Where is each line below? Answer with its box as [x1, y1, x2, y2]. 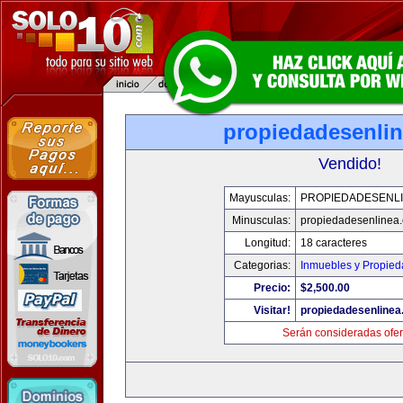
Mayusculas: [228, 192, 291, 204]
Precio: [253, 282, 291, 294]
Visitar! [253, 304, 291, 317]
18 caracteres [300, 237, 367, 249]
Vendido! [318, 155, 381, 173]
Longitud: [244, 237, 291, 249]
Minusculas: [231, 214, 291, 227]
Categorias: [233, 259, 291, 272]
